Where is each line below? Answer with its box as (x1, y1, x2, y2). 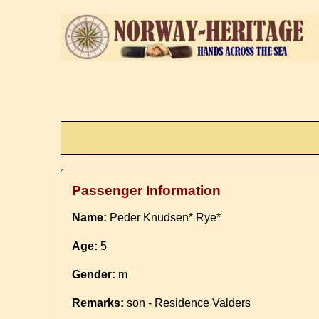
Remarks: (72, 297, 125, 309)
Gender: (72, 268, 116, 281)
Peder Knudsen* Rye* (107, 211, 221, 224)
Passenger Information (72, 183, 221, 198)
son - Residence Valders (124, 297, 251, 309)
